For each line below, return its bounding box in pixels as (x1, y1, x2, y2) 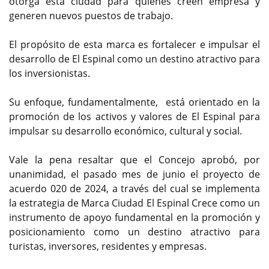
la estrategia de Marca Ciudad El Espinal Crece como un (9, 196, 260, 210)
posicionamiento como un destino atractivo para (9, 225, 260, 238)
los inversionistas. (9, 66, 90, 80)
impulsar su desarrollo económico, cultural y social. (9, 124, 242, 138)
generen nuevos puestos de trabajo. (9, 8, 173, 22)
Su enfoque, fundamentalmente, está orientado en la (9, 95, 260, 109)
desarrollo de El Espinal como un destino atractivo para (9, 52, 260, 65)
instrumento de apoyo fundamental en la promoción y (9, 210, 260, 224)
